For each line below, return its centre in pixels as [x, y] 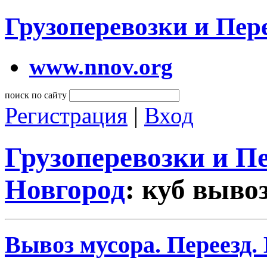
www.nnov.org [101, 66]
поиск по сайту [36, 95]
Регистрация [66, 115]
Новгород [65, 190]
